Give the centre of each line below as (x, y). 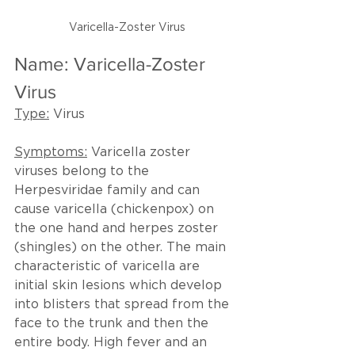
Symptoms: (51, 153)
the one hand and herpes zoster (118, 229)
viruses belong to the (84, 172)
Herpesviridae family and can (109, 191)
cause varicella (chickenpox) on (116, 210)
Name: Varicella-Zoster (112, 64)
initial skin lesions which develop (120, 286)
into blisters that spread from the (124, 305)
